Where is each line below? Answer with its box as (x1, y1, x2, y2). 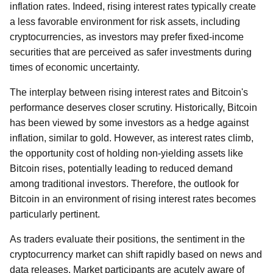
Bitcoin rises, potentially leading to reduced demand (10, 163, 233, 174)
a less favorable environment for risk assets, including (10, 16, 240, 27)
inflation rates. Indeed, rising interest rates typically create (10, 1, 256, 12)
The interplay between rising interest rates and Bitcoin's (10, 87, 248, 97)
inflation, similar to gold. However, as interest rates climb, (10, 133, 253, 143)
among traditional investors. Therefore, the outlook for (10, 179, 239, 189)
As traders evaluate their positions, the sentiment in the (10, 234, 245, 244)
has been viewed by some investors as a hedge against (10, 118, 249, 128)
